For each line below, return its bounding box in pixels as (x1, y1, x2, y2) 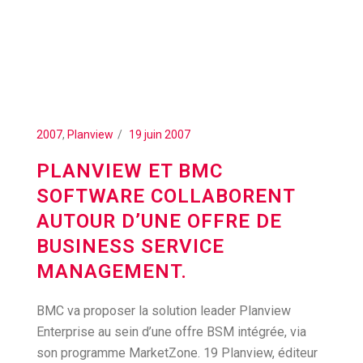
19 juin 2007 (129, 128, 190, 141)
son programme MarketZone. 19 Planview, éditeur (36, 345, 318, 361)
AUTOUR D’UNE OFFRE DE (36, 210, 282, 233)
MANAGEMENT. (36, 260, 187, 283)
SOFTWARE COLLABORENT (36, 185, 295, 207)
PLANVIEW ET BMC (36, 160, 223, 182)
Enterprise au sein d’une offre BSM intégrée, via (36, 324, 306, 340)
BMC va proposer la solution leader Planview (36, 303, 291, 318)
